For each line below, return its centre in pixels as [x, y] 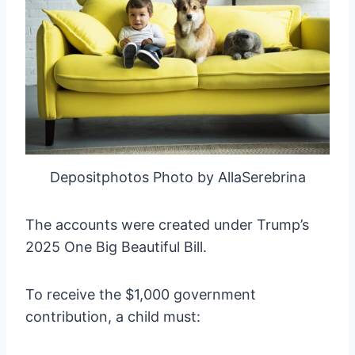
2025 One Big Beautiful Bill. [116, 246]
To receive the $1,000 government [141, 294]
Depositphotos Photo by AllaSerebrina [177, 177]
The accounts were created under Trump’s [167, 224]
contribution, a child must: [113, 316]
